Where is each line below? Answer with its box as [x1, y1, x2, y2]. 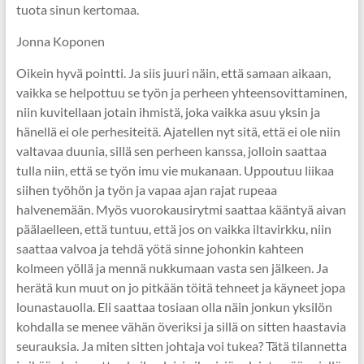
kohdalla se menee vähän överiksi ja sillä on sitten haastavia [15, 318, 346, 334]
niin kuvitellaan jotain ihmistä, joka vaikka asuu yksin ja [15, 104, 320, 119]
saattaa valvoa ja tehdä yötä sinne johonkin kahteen [15, 240, 304, 256]
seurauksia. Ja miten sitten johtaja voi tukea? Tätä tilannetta [15, 338, 347, 353]
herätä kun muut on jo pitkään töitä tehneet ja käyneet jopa [15, 279, 345, 295]
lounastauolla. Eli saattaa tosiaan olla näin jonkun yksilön [15, 299, 332, 314]
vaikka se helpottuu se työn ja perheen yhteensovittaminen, [15, 84, 347, 100]
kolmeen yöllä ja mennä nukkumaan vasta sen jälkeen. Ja [15, 260, 328, 275]
